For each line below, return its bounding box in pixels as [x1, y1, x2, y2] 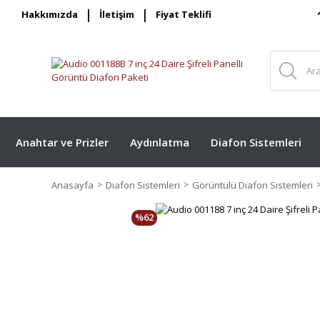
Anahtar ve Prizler [16, 134, 109, 149]
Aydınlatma [130, 134, 189, 149]
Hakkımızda [21, 8, 78, 21]
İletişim [99, 8, 134, 21]
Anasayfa [51, 178, 94, 191]
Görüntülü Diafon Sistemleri [192, 178, 313, 191]
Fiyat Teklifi [156, 8, 211, 21]
